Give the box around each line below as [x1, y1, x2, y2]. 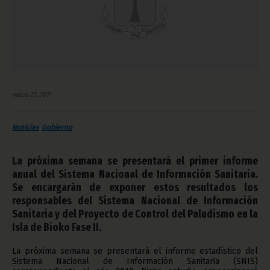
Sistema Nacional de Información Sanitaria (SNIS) [12, 256, 258, 266]
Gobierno [42, 122, 72, 131]
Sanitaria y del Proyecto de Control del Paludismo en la [12, 207, 258, 221]
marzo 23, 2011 [12, 90, 51, 99]
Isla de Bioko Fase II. [12, 220, 101, 234]
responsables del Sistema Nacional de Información [12, 193, 258, 207]
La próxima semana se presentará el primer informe [12, 154, 258, 168]
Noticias [12, 122, 39, 131]
